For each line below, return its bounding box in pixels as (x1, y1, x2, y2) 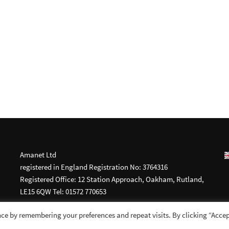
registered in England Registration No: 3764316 (20, 162, 168, 172)
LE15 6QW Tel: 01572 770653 (20, 187, 106, 196)
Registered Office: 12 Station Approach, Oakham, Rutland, (20, 174, 204, 184)
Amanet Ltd (20, 150, 56, 159)
